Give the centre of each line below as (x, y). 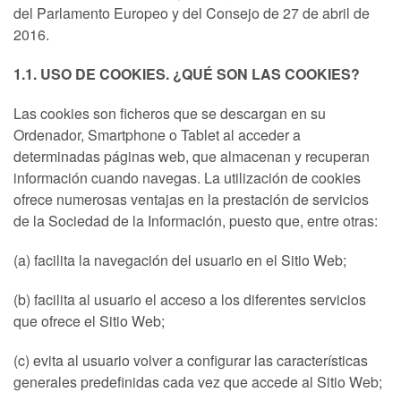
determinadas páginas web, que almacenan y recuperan (192, 156)
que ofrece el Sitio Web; (89, 321)
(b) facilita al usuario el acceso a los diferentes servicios (190, 299)
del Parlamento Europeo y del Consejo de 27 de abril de (192, 13)
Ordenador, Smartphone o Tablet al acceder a (157, 135)
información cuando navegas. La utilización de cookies (187, 178)
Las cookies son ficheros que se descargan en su (170, 113)
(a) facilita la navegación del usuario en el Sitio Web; (180, 260)
